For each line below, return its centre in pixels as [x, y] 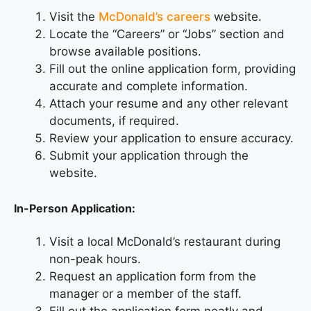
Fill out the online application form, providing [173, 69]
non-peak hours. [95, 259]
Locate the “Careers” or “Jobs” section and [167, 34]
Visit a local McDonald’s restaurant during [165, 241]
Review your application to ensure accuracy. [171, 138]
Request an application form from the [153, 276]
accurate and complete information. [149, 86]
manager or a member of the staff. [145, 293]
